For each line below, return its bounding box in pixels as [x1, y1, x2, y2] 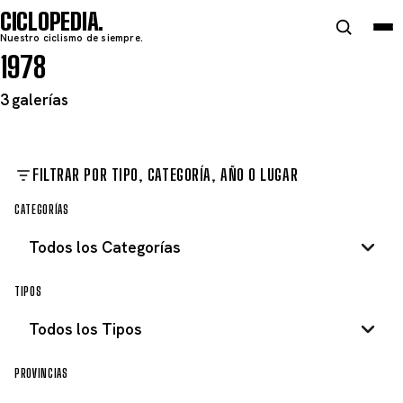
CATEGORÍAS [14, 202, 69, 218]
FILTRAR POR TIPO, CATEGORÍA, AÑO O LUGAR [32, 165, 299, 184]
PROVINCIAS [14, 366, 68, 381]
